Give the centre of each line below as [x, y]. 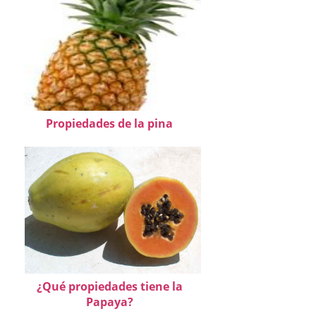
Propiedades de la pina [109, 124]
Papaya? [109, 302]
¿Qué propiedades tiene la [109, 287]
